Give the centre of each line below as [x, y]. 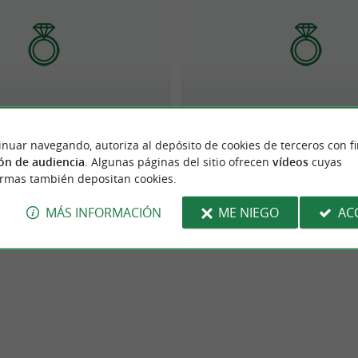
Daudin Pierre [306, 112]
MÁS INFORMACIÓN [103, 212]
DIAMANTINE [45, 112]
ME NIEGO [249, 212]
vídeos [290, 161]
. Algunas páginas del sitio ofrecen [178, 161]
